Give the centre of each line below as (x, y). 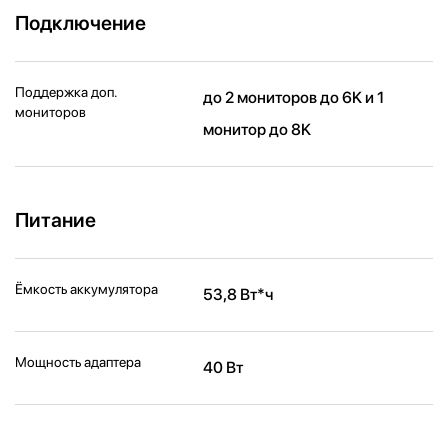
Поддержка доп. (66, 91)
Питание (55, 219)
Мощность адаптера (78, 361)
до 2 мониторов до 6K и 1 (294, 97)
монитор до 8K (257, 129)
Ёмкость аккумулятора (86, 288)
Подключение (80, 22)
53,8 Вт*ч (238, 294)
